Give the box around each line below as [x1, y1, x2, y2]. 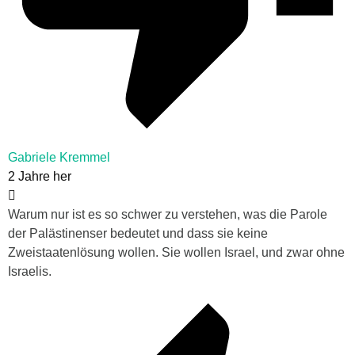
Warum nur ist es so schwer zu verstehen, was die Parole [8, 208, 327, 222]
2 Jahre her [8, 170, 71, 184]
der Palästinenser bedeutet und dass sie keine [8, 227, 268, 241]
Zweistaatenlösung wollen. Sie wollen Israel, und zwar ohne [8, 246, 345, 260]
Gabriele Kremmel [8, 151, 110, 165]
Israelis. [8, 265, 52, 279]
